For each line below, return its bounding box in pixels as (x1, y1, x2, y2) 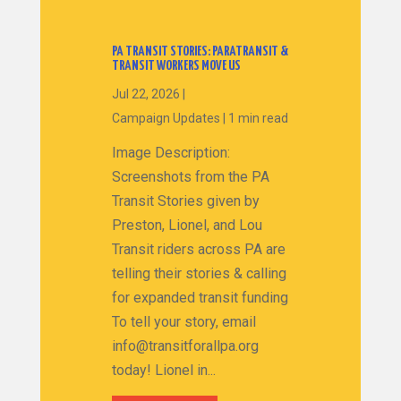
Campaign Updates (111, 110, 220, 125)
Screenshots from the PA (111, 167, 269, 185)
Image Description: (111, 143, 230, 161)
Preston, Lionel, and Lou (111, 216, 262, 234)
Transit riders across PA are (111, 240, 286, 258)
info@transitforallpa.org (111, 337, 259, 354)
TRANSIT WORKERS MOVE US (111, 58, 241, 73)
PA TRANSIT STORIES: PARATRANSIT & (111, 44, 288, 58)
